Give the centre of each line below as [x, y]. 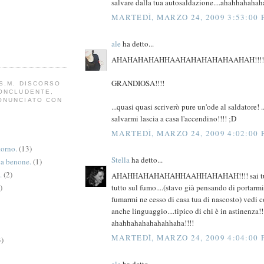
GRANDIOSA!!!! [138, 83]
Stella [121, 160]
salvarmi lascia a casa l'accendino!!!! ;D [174, 118]
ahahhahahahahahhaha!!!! [153, 222]
